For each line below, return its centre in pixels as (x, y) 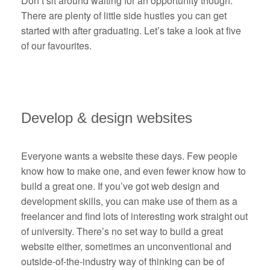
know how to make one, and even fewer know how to (133, 171)
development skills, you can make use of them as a (129, 201)
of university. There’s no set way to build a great (122, 231)
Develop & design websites (107, 118)
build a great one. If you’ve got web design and (120, 186)
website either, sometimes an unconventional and (126, 246)
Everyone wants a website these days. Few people (129, 156)
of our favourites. (56, 46)
